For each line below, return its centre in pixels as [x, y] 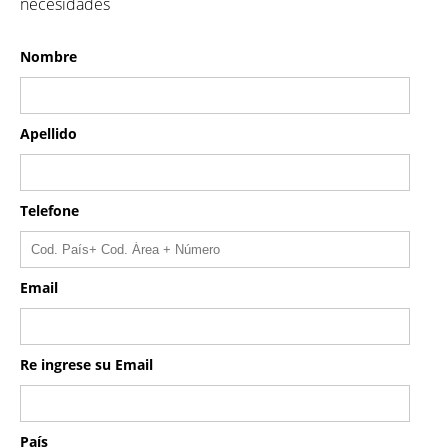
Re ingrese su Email [86, 364]
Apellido [48, 133]
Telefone [49, 210]
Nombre [48, 56]
